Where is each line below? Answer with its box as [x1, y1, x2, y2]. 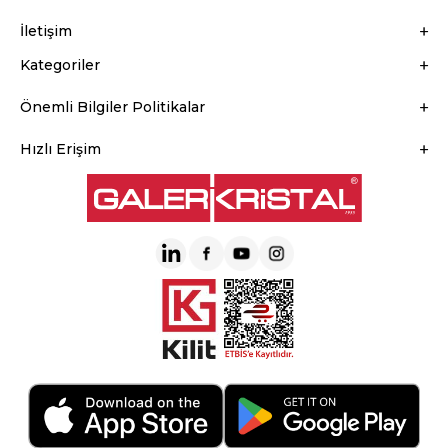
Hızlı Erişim [20, 139, 101, 158]
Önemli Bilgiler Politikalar [20, 97, 205, 116]
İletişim [20, 21, 72, 40]
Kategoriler [20, 55, 100, 74]
